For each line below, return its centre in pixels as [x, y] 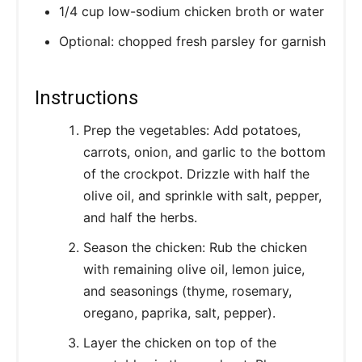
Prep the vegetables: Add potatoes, [192, 130]
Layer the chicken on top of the [180, 342]
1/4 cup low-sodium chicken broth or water [192, 11]
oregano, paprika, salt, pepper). [179, 312]
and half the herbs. [140, 217]
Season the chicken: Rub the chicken [195, 247]
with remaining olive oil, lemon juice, [194, 269]
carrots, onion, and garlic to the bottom [204, 152]
